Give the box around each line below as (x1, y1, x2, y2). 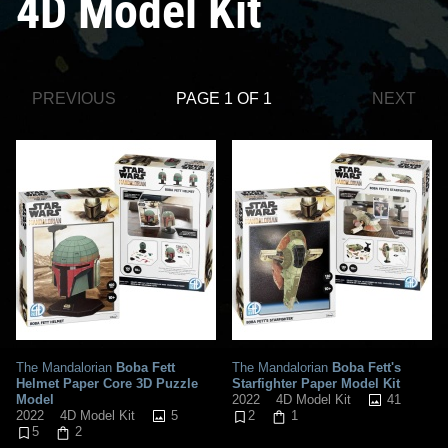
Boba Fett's (328, 359, 401, 375)
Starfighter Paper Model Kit (232, 375, 400, 391)
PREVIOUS (32, 89, 116, 107)
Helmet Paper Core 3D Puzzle (16, 375, 198, 391)
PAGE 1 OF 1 (176, 89, 272, 107)
